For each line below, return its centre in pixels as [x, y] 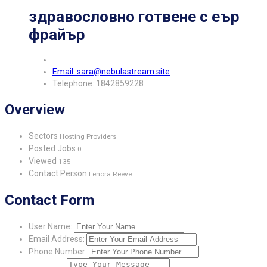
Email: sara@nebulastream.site [111, 72]
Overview [35, 109]
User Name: [50, 226]
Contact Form [49, 200]
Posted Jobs [53, 148]
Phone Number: [58, 251]
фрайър [57, 34]
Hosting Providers [87, 136]
